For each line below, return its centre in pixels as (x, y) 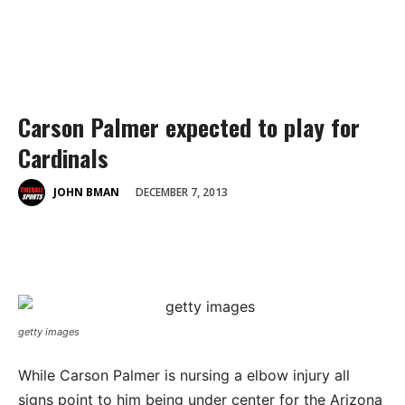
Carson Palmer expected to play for (189, 127)
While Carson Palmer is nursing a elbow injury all (184, 375)
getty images (49, 331)
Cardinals (63, 158)
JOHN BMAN (86, 193)
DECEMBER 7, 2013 (182, 192)
